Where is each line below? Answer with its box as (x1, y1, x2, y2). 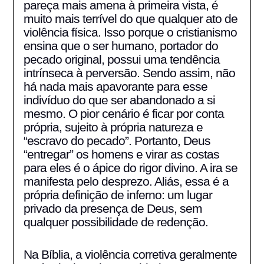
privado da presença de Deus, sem (23, 202, 202, 216)
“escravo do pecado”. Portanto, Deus (23, 134, 210, 148)
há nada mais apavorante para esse (23, 80, 207, 94)
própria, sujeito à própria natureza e (23, 120, 203, 134)
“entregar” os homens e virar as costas (23, 147, 219, 161)
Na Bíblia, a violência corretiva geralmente (23, 247, 237, 261)
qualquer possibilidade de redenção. (23, 215, 208, 229)
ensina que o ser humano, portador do (23, 39, 218, 53)
